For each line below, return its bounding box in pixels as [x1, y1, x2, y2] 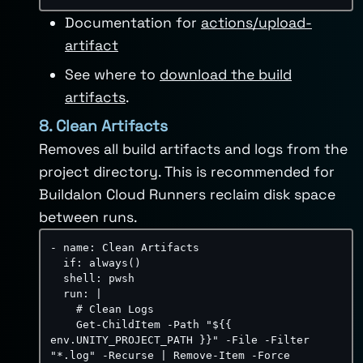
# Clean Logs [50, 303, 76, 315]
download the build [160, 66, 292, 83]
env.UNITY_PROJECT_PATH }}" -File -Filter [50, 334, 310, 346]
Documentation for [65, 14, 201, 32]
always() [83, 257, 141, 269]
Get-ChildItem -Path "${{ [50, 318, 76, 331]
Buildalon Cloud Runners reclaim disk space [39, 186, 335, 203]
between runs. [39, 208, 137, 226]
